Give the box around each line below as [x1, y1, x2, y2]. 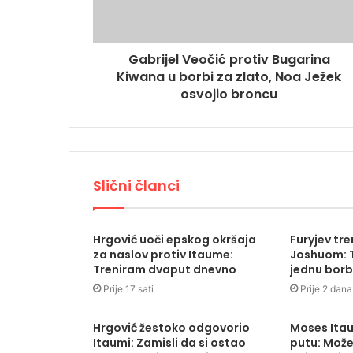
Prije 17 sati [103, 282, 154, 295]
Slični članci [93, 175, 180, 195]
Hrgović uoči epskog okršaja [93, 231, 256, 247]
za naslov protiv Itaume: [93, 246, 233, 262]
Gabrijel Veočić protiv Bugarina [128, 50, 330, 69]
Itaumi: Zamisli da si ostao [93, 334, 246, 351]
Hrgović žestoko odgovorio [93, 319, 250, 336]
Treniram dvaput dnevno [93, 261, 236, 277]
